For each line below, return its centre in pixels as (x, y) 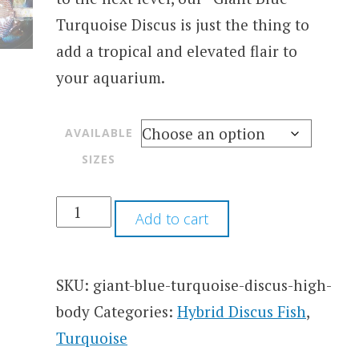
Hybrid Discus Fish (242, 312)
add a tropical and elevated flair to (177, 50)
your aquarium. (111, 77)
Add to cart (172, 219)
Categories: (136, 312)
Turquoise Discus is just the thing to (183, 24)
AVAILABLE (99, 133)
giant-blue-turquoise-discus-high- (213, 285)
